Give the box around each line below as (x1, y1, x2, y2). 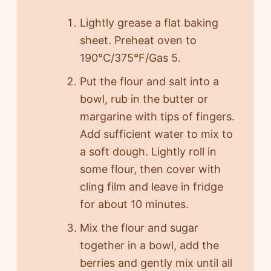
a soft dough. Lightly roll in (79, 145, 217, 158)
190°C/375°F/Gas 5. (79, 51, 181, 65)
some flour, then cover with (79, 163, 221, 176)
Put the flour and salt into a (79, 75, 219, 88)
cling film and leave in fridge (79, 180, 223, 194)
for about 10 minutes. (79, 198, 189, 211)
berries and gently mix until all (79, 256, 232, 270)
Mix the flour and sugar (79, 221, 198, 235)
